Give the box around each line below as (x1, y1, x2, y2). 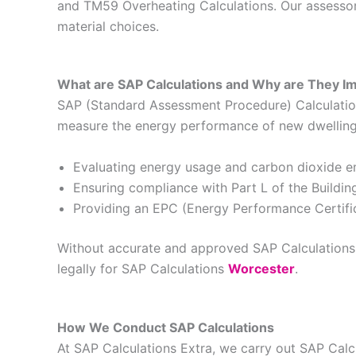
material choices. (57, 17, 159, 34)
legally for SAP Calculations (57, 260, 228, 277)
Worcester (228, 260, 295, 277)
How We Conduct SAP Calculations (57, 319, 274, 335)
